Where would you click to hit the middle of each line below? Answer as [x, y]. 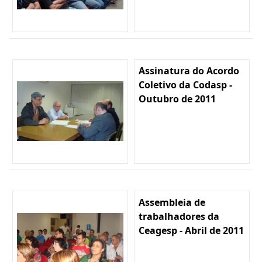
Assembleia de [172, 202]
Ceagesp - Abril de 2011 [191, 230]
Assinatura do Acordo [189, 70]
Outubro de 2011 [177, 99]
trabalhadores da [179, 216]
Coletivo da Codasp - [185, 85]
